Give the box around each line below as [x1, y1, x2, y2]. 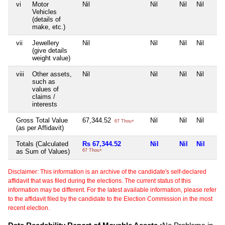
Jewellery [32, 39, 59, 47]
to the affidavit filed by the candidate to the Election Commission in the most [8, 195, 212, 202]
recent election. [8, 204, 50, 211]
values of [32, 85, 59, 93]
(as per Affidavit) [16, 124, 64, 132]
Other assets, [32, 70, 72, 78]
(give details [32, 46, 67, 54]
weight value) [32, 54, 70, 62]
